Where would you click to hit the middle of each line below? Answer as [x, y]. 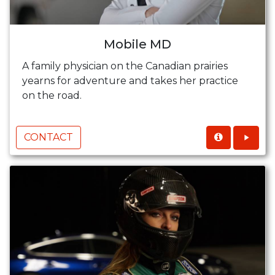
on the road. [58, 95]
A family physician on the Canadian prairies [125, 66]
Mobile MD [137, 44]
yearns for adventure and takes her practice [130, 80]
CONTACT [48, 137]
